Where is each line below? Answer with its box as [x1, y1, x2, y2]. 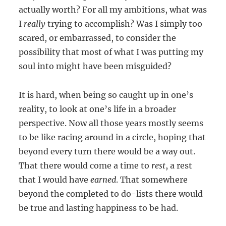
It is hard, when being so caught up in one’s [19, 90, 194, 100]
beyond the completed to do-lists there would [19, 189, 203, 199]
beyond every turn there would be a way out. [19, 146, 196, 157]
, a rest [165, 160, 193, 171]
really [24, 19, 46, 29]
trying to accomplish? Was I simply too [45, 19, 203, 29]
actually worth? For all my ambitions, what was [19, 5, 207, 15]
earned [90, 175, 117, 185]
